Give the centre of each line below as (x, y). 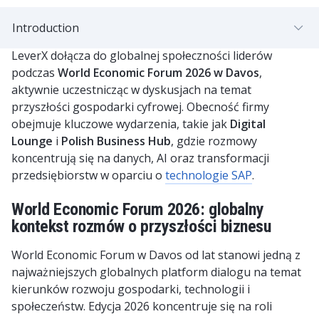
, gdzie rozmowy (214, 141)
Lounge (32, 141)
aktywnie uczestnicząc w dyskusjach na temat (131, 90)
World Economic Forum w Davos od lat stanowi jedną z (156, 255)
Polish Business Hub (116, 141)
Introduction (46, 28)
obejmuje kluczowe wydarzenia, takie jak (121, 124)
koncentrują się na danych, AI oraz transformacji (140, 158)
